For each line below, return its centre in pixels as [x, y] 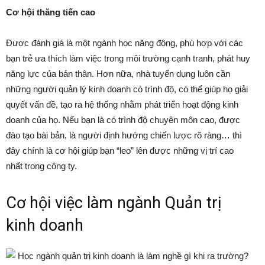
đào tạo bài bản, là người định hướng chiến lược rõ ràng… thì [124, 135]
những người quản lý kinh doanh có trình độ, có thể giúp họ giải [127, 89]
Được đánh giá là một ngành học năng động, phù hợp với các [125, 43]
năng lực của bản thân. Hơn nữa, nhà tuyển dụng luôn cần [118, 74]
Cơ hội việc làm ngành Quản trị [114, 203]
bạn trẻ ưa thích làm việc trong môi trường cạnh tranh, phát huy [128, 59]
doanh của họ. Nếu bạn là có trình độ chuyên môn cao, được [123, 120]
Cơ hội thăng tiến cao [51, 12]
